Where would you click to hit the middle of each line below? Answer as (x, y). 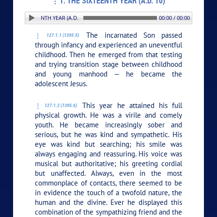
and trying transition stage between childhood (108, 64)
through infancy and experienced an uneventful (108, 45)
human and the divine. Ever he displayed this (108, 202)
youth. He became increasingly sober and (108, 124)
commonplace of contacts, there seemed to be (108, 183)
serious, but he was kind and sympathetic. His (108, 134)
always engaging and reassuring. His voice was (108, 154)
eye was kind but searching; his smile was (108, 144)
